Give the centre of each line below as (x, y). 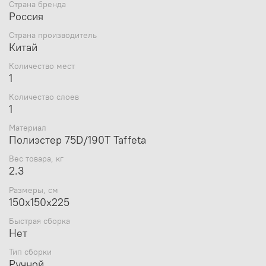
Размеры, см (34, 190)
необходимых (64, 7)
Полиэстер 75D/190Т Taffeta (77, 140)
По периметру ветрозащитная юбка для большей (139, 19)
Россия (26, 16)
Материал (28, 128)
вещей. (110, 7)
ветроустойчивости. (76, 31)
